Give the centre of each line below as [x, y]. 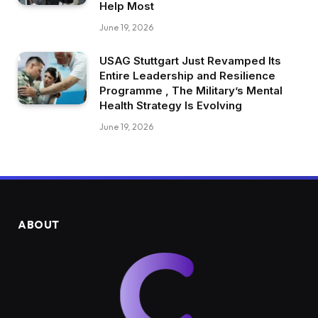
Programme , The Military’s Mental [191, 90]
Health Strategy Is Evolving [171, 105]
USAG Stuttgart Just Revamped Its [190, 60]
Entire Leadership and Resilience [187, 75]
